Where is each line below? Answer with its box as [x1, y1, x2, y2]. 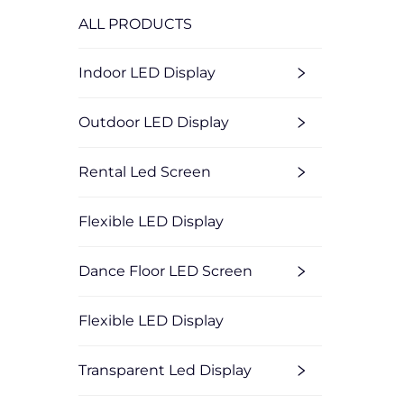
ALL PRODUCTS [78, 15, 192, 33]
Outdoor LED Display [78, 114, 229, 132]
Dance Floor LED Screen [78, 262, 252, 280]
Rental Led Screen [78, 163, 211, 181]
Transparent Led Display [78, 362, 252, 380]
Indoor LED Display [78, 64, 216, 82]
